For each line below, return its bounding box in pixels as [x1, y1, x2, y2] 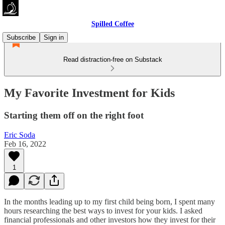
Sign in [44, 34, 64, 41]
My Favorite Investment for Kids [4, 86, 175, 99]
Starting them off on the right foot [4, 109, 144, 121]
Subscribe [7, 34, 36, 41]
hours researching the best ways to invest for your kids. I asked [4, 206, 202, 215]
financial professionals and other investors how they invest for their [4, 215, 215, 224]
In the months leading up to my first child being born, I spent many [4, 197, 215, 206]
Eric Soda [4, 130, 35, 139]
